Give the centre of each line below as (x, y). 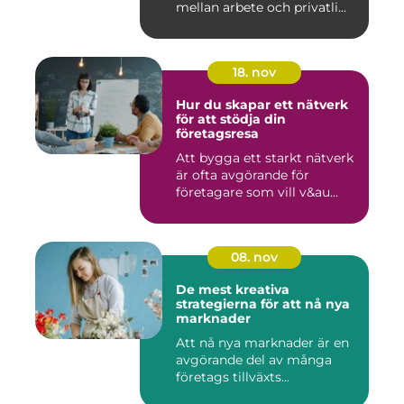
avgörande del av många (254, 360)
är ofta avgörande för (243, 175)
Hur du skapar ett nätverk (262, 105)
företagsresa (217, 133)
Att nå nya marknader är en (262, 343)
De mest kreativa (233, 289)
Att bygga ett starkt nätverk (265, 158)
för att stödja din (231, 119)
